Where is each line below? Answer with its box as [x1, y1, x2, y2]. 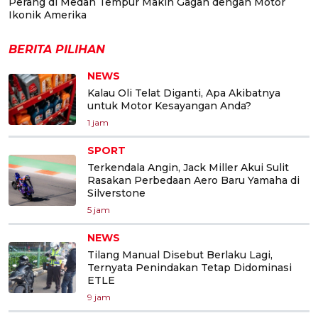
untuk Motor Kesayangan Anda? [87, 99, 251, 112]
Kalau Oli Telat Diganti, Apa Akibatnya [87, 86, 280, 99]
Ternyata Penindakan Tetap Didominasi [87, 261, 292, 274]
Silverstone [87, 186, 146, 199]
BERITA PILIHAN [9, 42, 105, 56]
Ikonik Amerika [9, 8, 87, 21]
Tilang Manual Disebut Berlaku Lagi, [87, 248, 273, 261]
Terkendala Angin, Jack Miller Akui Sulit [87, 160, 289, 174]
